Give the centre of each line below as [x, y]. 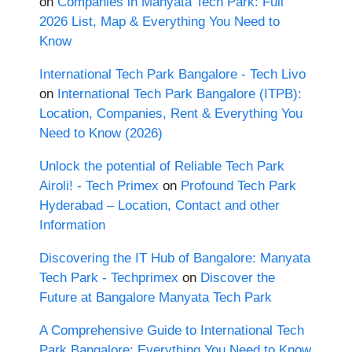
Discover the [238, 278]
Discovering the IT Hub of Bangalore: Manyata [175, 258]
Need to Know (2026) [101, 134]
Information [72, 225]
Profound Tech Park [238, 186]
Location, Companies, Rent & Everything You [171, 114]
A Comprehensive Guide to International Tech [172, 331]
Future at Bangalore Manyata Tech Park [156, 298]
